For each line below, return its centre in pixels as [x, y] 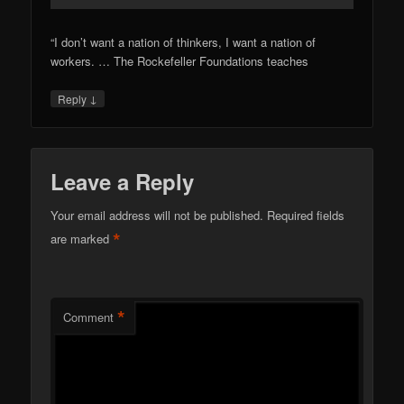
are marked [82, 238]
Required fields [306, 215]
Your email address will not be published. [157, 215]
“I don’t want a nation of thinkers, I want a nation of [184, 42]
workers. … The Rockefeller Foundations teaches [180, 61]
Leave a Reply [123, 181]
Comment [89, 317]
